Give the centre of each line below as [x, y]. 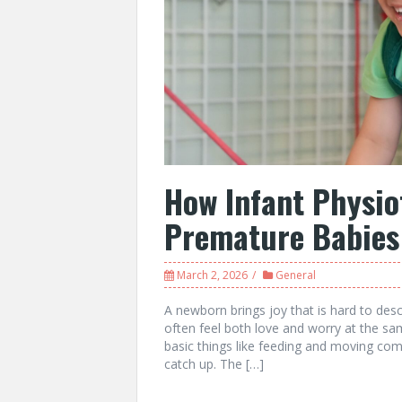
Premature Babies [282, 236]
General [296, 275]
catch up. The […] [214, 364]
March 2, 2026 [212, 275]
